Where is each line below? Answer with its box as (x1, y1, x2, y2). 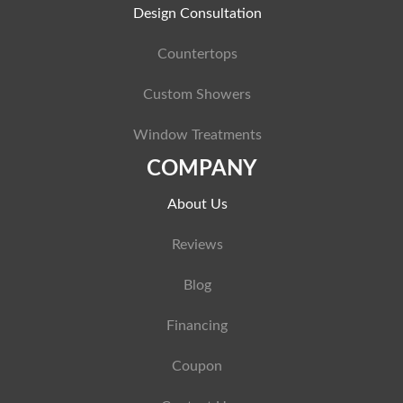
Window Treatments (132, 128, 262, 142)
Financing (166, 318, 228, 333)
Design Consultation (132, 6, 262, 21)
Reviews (171, 237, 223, 252)
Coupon (172, 359, 222, 373)
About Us (166, 197, 228, 211)
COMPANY (146, 158, 257, 180)
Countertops (157, 47, 237, 61)
